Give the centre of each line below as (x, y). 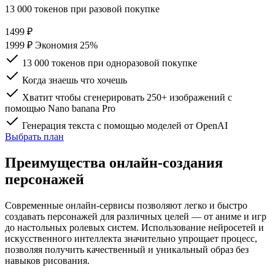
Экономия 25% (66, 45)
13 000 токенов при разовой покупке (82, 9)
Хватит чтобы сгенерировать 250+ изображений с (127, 97)
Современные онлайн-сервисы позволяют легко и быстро (126, 205)
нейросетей (232, 227)
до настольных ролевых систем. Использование (107, 227)
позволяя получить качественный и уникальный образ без (127, 249)
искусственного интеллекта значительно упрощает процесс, (131, 238)
